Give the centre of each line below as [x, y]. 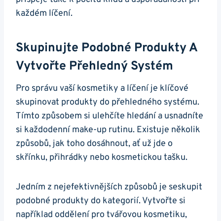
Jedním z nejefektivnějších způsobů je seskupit [109, 187]
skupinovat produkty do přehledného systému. [108, 103]
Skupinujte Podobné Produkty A [107, 48]
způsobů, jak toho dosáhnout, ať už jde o [94, 144]
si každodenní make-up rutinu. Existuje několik [108, 130]
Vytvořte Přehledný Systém [94, 66]
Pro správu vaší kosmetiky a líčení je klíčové [102, 89]
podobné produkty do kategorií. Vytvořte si [101, 201]
